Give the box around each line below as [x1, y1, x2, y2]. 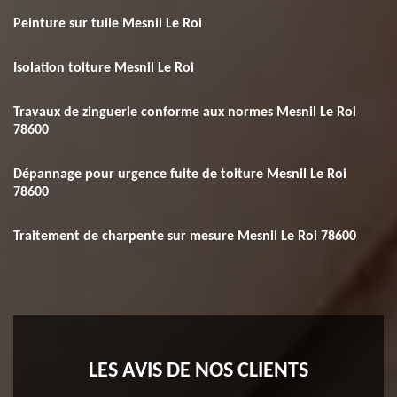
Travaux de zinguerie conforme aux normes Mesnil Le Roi [13, 105, 356, 120]
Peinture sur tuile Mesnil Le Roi [13, 17, 202, 31]
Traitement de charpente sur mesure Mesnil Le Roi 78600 [13, 230, 356, 244]
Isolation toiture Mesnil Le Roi [13, 61, 194, 75]
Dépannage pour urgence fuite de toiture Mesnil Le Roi [13, 167, 346, 182]
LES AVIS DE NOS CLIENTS [89, 361, 308, 382]
